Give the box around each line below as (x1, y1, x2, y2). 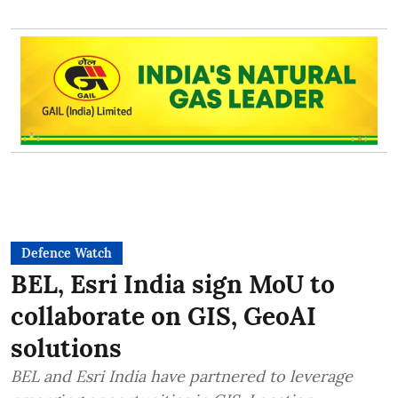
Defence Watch (21, 244, 112, 261)
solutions (11, 331, 122, 364)
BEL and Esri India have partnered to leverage (11, 365, 353, 386)
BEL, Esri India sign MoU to (11, 267, 335, 300)
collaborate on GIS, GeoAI (11, 299, 316, 332)
